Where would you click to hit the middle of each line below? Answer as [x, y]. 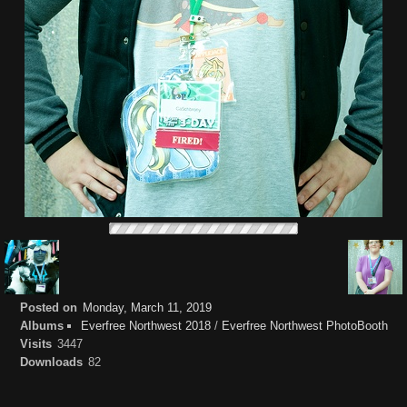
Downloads [51, 362]
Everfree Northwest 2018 [146, 326]
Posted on [48, 308]
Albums [41, 326]
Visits [35, 344]
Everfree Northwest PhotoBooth [305, 326]
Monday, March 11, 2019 [147, 308]
